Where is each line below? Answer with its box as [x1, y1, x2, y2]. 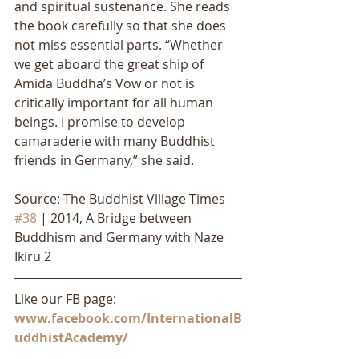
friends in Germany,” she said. [14, 151, 194, 170]
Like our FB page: [14, 290, 119, 309]
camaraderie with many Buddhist [14, 132, 218, 151]
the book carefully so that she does [14, 17, 229, 35]
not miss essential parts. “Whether [14, 36, 226, 54]
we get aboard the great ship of [14, 55, 207, 74]
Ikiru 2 [14, 248, 51, 266]
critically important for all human [14, 94, 216, 112]
